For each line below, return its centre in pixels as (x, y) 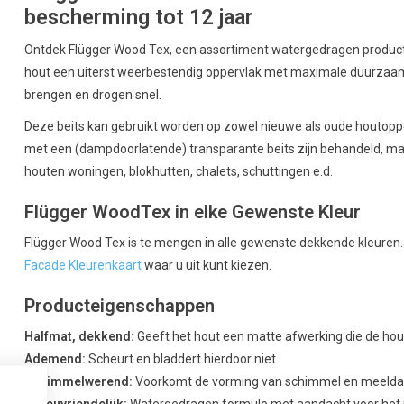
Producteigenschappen (120, 306)
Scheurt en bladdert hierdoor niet (181, 359)
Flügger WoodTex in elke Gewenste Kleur (193, 212)
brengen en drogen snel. (93, 95)
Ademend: (55, 359)
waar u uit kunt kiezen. (207, 266)
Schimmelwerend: (79, 382)
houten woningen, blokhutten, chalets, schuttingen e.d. (179, 172)
